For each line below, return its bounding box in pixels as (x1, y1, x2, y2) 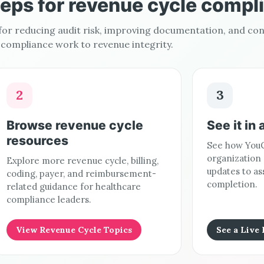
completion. (207, 178, 258, 190)
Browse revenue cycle (6, 117, 143, 133)
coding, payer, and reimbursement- (6, 167, 156, 179)
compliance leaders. (6, 193, 91, 205)
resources (6, 133, 68, 148)
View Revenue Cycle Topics (16, 224, 132, 235)
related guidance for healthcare (6, 180, 141, 192)
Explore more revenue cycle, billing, (6, 154, 159, 166)
